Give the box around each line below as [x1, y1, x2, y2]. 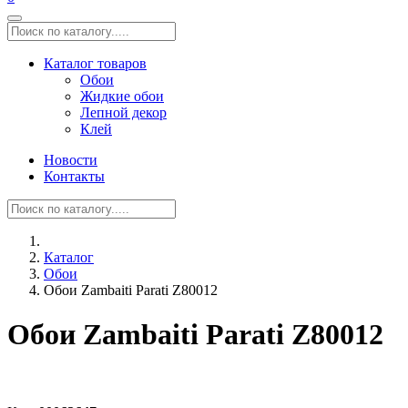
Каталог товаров [44, 56, 147, 71]
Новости [44, 152, 97, 168]
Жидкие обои [80, 88, 164, 104]
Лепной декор [80, 105, 167, 120]
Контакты [44, 168, 105, 184]
